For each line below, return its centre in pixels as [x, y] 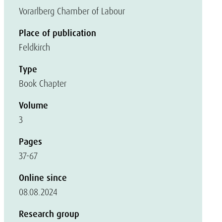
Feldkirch [34, 47]
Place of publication [57, 33]
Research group [49, 214]
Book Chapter [43, 83]
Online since [43, 178]
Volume [33, 106]
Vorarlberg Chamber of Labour [72, 11]
